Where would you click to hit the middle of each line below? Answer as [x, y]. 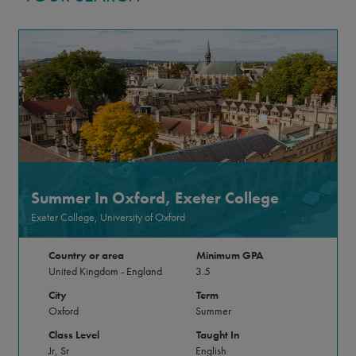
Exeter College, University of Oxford [108, 217]
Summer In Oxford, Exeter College [155, 198]
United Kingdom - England [105, 271]
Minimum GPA [229, 255]
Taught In [217, 335]
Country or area [87, 255]
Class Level [74, 335]
